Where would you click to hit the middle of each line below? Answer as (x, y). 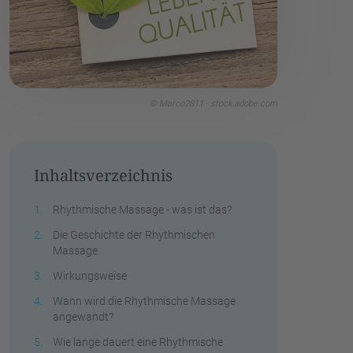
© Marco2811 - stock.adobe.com (214, 103)
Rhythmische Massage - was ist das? (142, 209)
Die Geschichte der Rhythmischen (134, 234)
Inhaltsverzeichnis (103, 175)
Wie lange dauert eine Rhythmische (138, 342)
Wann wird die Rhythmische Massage (144, 301)
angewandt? (83, 316)
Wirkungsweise (90, 275)
